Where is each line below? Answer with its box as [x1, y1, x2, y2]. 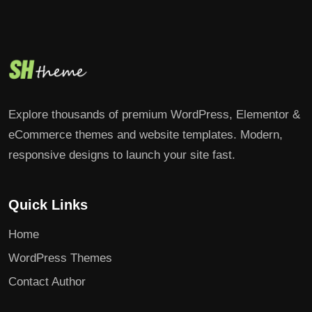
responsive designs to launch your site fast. [8, 148, 235, 162]
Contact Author [8, 275, 86, 289]
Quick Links [8, 197, 88, 213]
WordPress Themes [8, 251, 112, 265]
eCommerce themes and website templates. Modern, [8, 128, 283, 142]
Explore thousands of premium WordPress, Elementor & [8, 108, 300, 122]
